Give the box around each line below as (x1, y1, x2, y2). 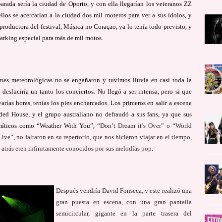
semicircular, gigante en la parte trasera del (56, 209, 192, 217)
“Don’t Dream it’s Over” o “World (97, 121, 192, 129)
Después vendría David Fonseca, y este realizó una (56, 186, 192, 194)
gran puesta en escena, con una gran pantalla (56, 198, 192, 206)
